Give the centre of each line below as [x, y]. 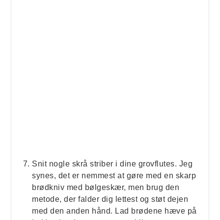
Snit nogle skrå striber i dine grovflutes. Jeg [112, 164]
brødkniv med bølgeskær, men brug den [106, 188]
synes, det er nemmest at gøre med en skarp [114, 176]
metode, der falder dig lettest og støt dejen [110, 199]
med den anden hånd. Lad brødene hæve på [114, 211]
